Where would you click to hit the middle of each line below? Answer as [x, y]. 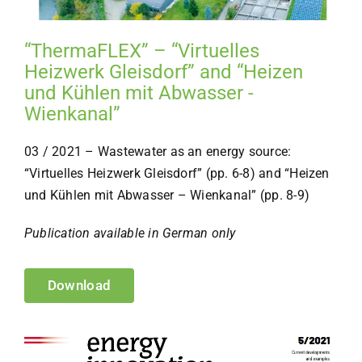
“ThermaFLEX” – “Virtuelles [141, 51]
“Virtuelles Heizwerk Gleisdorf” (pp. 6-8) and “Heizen [177, 173]
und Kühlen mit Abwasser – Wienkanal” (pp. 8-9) [167, 195]
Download [79, 285]
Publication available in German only [130, 233]
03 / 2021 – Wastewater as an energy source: [158, 151]
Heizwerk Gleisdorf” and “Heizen [163, 72]
